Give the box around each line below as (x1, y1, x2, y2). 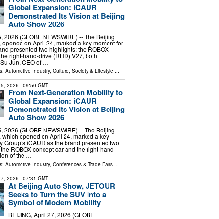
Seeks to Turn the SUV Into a (8, 188, 106, 199)
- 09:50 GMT (18, 81, 48, 88)
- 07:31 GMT (18, 175, 48, 182)
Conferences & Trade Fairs (52, 160, 113, 168)
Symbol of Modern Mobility (8, 197, 101, 208)
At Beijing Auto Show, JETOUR (8, 180, 115, 191)
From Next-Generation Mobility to (8, 87, 123, 98)
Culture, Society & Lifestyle (52, 67, 113, 74)
